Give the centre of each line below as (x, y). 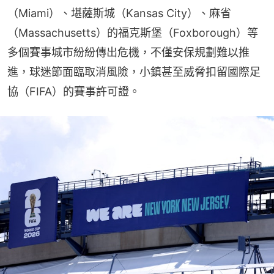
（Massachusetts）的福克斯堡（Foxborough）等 (133, 32)
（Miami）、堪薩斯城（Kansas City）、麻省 (119, 13)
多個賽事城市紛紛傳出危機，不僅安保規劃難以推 (128, 52)
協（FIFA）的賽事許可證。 (74, 91)
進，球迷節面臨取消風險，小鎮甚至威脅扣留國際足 (134, 72)
